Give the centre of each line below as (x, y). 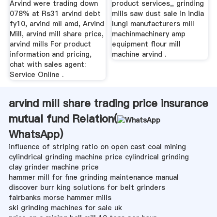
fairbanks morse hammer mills (60, 197)
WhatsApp (34, 134)
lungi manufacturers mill (153, 23)
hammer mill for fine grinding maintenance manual (93, 177)
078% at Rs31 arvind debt (55, 13)
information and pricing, (50, 54)
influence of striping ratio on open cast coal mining (97, 147)
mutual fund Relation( (63, 118)
